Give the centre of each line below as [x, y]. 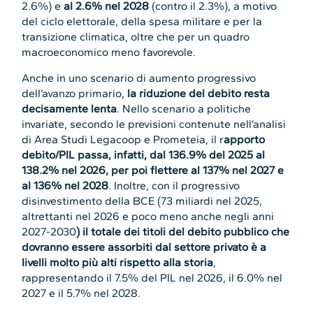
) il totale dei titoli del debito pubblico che [183, 231]
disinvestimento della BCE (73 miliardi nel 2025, [142, 201]
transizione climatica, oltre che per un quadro [136, 37]
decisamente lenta [70, 108]
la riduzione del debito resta [199, 93]
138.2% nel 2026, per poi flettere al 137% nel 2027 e [153, 170]
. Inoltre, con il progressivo [174, 185]
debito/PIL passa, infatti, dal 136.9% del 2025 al [144, 154]
